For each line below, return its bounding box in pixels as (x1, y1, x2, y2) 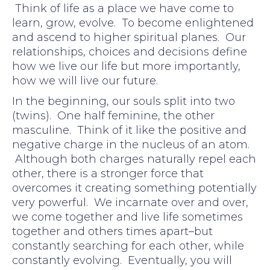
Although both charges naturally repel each (12, 152, 256, 166)
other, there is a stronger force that (12, 166, 204, 180)
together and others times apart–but (12, 224, 213, 238)
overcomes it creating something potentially (12, 181, 257, 195)
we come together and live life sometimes (12, 210, 243, 224)
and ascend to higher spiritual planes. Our (12, 30, 246, 44)
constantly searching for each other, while (12, 239, 244, 253)
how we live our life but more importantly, (12, 59, 240, 73)
